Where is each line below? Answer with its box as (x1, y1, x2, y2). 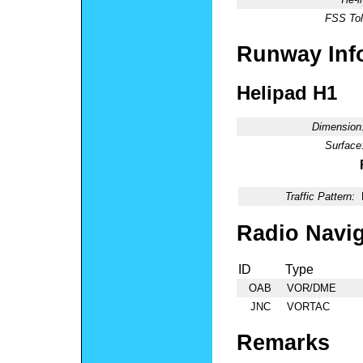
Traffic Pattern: (285, 190, 355, 203)
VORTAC (287, 301, 330, 314)
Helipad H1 (237, 81, 337, 104)
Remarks (237, 330, 330, 355)
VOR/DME (287, 282, 336, 295)
